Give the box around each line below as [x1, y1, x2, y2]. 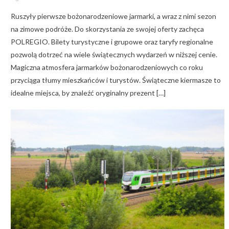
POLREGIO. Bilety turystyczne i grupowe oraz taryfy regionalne [10, 37, 213, 46]
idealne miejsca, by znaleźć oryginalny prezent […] [10, 88, 166, 97]
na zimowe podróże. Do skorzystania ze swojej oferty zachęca [10, 24, 204, 33]
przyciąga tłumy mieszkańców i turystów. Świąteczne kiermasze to [10, 75, 221, 84]
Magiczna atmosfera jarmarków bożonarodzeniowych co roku [10, 62, 203, 72]
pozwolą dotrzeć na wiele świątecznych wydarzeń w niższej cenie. [10, 50, 217, 59]
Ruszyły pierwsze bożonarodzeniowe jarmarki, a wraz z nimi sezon [10, 11, 216, 20]
